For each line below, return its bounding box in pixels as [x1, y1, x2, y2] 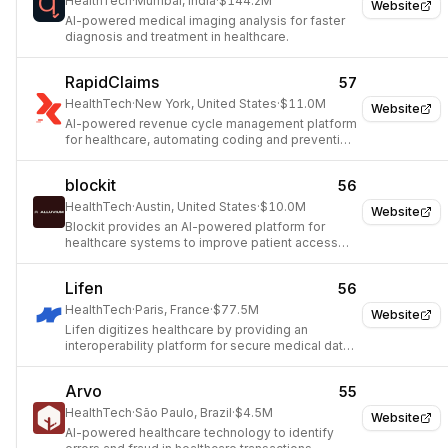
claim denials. [65, 148, 145, 163]
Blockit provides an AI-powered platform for [65, 219, 325, 234]
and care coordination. [65, 251, 196, 266]
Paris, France [135, 302, 210, 317]
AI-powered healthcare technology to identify [65, 425, 334, 440]
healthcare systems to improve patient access [65, 235, 338, 250]
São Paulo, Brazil [135, 405, 232, 420]
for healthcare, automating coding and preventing [65, 132, 355, 147]
